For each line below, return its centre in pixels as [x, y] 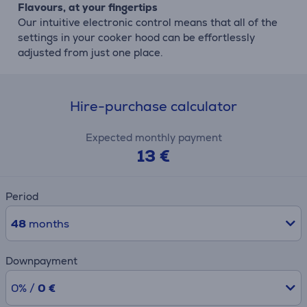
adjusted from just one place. [90, 52]
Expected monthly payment [153, 137]
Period [22, 196]
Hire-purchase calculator [153, 106]
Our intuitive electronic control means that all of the [148, 22]
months [47, 224]
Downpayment [41, 261]
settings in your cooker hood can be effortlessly [136, 37]
